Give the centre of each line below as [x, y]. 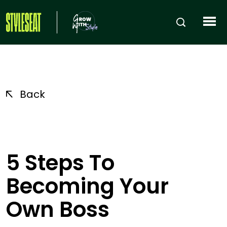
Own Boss [58, 209]
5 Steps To [60, 163]
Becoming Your [87, 186]
